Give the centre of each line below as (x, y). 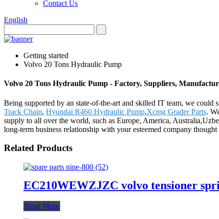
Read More (42, 206)
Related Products (38, 148)
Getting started (46, 55)
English (16, 20)
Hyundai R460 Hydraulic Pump (95, 111)
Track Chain (23, 111)
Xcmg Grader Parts (176, 111)
